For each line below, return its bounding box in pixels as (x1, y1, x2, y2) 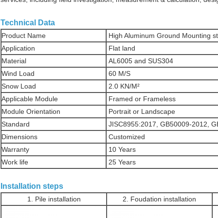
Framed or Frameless (107, 95, 176, 103)
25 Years (107, 158, 136, 166)
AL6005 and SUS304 (107, 57, 173, 65)
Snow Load (1, 82, 36, 91)
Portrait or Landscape (107, 108, 175, 116)
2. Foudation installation (123, 195, 196, 203)
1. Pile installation (27, 195, 81, 203)
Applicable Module (1, 95, 58, 103)
